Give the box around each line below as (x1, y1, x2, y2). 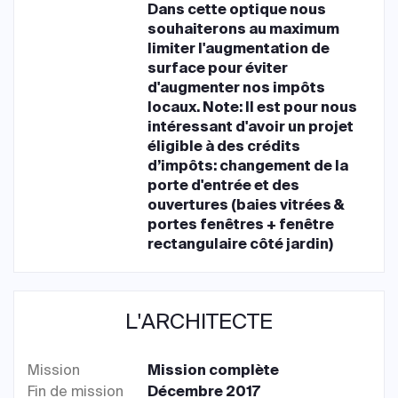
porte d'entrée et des (147, 175, 300, 195)
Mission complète (147, 360, 280, 379)
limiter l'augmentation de (147, 38, 330, 58)
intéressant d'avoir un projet (147, 116, 354, 136)
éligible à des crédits (147, 136, 301, 155)
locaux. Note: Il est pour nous (147, 97, 358, 116)
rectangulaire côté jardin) (147, 234, 334, 253)
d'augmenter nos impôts (147, 77, 326, 97)
